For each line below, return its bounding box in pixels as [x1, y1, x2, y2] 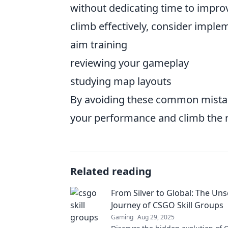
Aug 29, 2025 [137, 213, 175, 222]
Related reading [70, 164, 152, 179]
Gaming [111, 213, 133, 222]
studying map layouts [70, 74, 172, 89]
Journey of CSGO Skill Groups [111, 199, 223, 211]
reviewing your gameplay [70, 56, 189, 70]
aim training [70, 38, 127, 52]
